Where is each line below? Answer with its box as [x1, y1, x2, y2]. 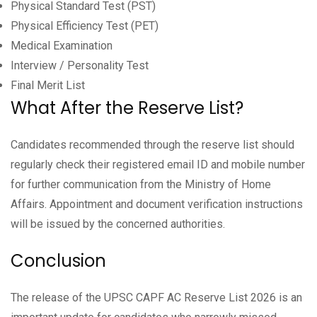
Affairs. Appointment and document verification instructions [11, 197, 303, 211]
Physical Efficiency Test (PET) [11, 18, 158, 33]
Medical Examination [11, 38, 113, 52]
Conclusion [11, 248, 106, 272]
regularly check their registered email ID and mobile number [11, 157, 305, 171]
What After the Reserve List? [11, 96, 243, 120]
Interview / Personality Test [11, 58, 149, 72]
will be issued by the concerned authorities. [11, 217, 225, 231]
